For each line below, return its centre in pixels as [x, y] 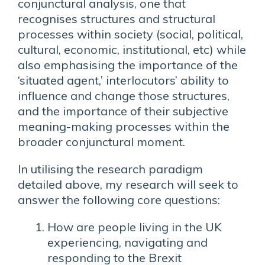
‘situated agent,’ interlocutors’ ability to [123, 80]
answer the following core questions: [119, 200]
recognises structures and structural [117, 19]
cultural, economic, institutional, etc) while [132, 49]
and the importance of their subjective [123, 111]
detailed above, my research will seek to [128, 184]
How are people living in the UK [135, 227]
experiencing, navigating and [127, 242]
